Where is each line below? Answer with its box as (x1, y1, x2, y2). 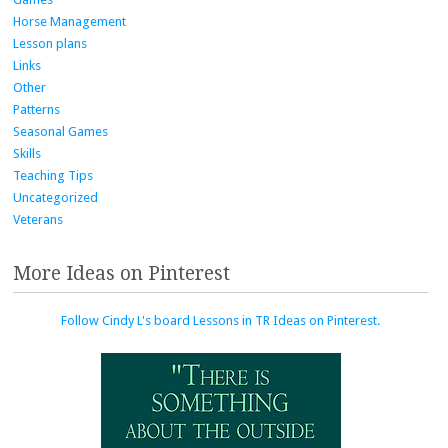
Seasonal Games (13, 124, 108, 140)
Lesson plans (13, 36, 87, 52)
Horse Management (13, 14, 126, 30)
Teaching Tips (13, 168, 93, 184)
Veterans (13, 212, 63, 228)
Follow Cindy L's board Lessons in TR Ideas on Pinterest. (61, 313, 380, 329)
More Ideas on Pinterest (13, 262, 230, 286)
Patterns (13, 102, 60, 118)
